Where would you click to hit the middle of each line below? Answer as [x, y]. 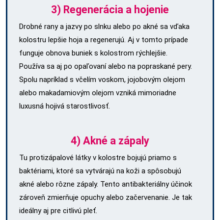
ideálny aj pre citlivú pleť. [58, 210]
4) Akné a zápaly [110, 140]
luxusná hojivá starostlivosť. [65, 106]
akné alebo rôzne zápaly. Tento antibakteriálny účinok [106, 184]
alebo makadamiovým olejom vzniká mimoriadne [98, 93]
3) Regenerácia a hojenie [110, 9]
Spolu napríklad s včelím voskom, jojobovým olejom [102, 79]
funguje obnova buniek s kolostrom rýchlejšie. [93, 53]
